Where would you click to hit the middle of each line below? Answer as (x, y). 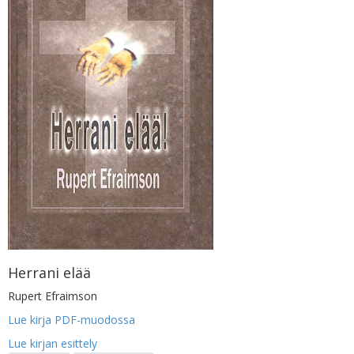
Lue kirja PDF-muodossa (72, 320)
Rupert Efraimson (53, 296)
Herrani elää (49, 273)
